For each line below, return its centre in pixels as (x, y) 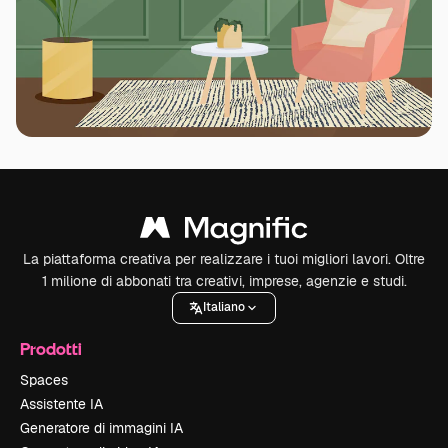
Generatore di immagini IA (101, 427)
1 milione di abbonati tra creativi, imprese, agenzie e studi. (224, 280)
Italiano (224, 307)
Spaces (44, 379)
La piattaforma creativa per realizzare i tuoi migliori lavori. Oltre (224, 258)
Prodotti (51, 348)
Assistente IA (61, 403)
